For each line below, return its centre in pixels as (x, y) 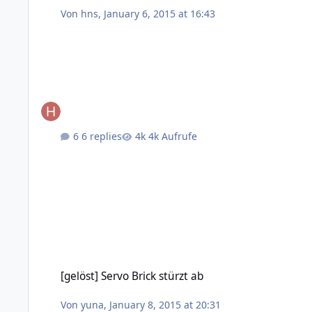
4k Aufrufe (173, 136)
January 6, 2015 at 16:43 (160, 13)
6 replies (102, 136)
